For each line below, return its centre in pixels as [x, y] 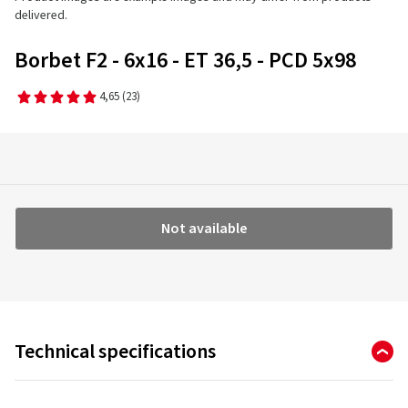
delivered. [41, 15]
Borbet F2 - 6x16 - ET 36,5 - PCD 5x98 [185, 61]
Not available [204, 229]
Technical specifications [115, 352]
